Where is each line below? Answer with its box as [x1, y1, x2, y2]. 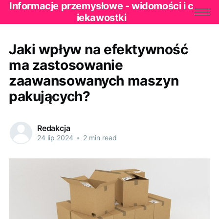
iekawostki [76, 12, 127, 24]
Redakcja [37, 123, 70, 133]
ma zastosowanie [8, 56, 123, 73]
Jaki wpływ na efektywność [8, 41, 188, 58]
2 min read [81, 133, 117, 142]
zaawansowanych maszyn [8, 72, 179, 89]
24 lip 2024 [37, 133, 73, 142]
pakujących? [8, 88, 90, 105]
